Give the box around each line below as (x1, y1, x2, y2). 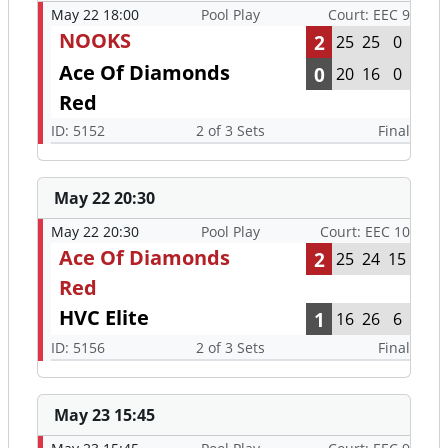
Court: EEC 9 (328, 5, 410, 25)
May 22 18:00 (51, 5, 139, 25)
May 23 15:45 (54, 404, 155, 427)
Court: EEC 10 (320, 222, 410, 242)
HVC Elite (59, 304, 149, 332)
